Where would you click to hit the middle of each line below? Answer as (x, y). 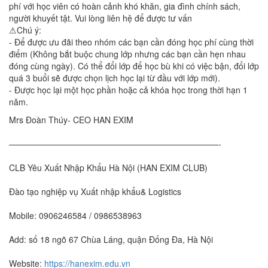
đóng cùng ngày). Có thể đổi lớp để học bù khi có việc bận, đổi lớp (134, 66)
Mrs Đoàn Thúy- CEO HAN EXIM (71, 120)
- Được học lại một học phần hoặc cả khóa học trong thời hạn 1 (128, 90)
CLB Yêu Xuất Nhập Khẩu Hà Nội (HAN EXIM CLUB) (108, 167)
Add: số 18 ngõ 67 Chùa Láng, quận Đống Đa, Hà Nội (111, 239)
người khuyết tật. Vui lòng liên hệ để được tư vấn (100, 18)
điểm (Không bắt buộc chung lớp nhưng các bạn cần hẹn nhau (127, 54)
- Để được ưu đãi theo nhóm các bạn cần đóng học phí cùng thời (131, 42)
